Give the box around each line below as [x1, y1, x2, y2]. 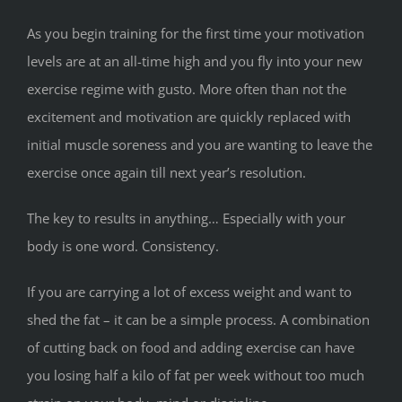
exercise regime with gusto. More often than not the [27, 79, 346, 98]
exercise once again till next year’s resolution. [27, 162, 306, 181]
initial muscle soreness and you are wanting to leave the [27, 135, 372, 153]
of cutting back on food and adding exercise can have [27, 337, 354, 356]
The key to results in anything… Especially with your [27, 208, 345, 227]
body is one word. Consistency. [27, 236, 219, 255]
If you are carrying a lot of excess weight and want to [27, 282, 352, 301]
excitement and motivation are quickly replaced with [27, 107, 351, 126]
